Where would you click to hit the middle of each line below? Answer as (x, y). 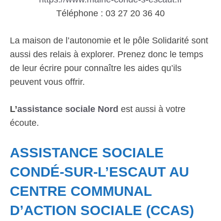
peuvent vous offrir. (47, 82)
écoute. (24, 123)
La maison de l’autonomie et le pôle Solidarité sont (109, 40)
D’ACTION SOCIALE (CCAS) (102, 210)
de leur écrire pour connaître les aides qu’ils (96, 68)
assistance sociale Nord (68, 109)
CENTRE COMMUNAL (81, 191)
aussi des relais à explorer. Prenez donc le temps (107, 54)
